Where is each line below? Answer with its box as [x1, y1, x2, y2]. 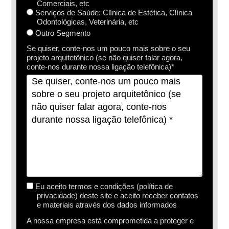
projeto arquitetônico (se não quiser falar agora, [27, 53, 183, 62]
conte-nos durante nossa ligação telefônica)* [27, 62, 175, 72]
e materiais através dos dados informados [37, 200, 177, 210]
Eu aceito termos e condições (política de [33, 182, 173, 191]
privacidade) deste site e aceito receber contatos [37, 191, 199, 200]
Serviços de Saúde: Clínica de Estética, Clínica [33, 8, 193, 17]
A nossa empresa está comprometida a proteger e [27, 216, 194, 225]
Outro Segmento [33, 28, 91, 37]
